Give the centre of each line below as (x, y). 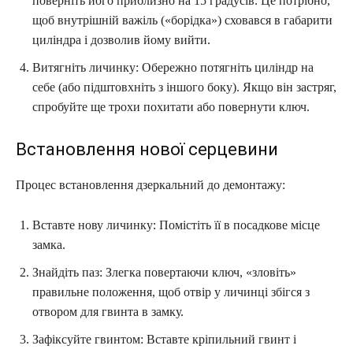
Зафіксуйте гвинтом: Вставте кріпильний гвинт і (164, 339)
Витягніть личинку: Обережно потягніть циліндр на (173, 67)
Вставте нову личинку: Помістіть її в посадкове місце (176, 225)
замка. (49, 244)
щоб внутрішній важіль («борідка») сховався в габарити (182, 20)
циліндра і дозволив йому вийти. (121, 39)
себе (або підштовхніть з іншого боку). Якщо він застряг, (184, 87)
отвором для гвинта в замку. (108, 311)
